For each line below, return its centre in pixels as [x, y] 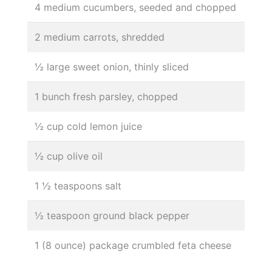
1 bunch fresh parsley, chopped [106, 96]
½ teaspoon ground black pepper [112, 215]
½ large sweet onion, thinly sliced [112, 66]
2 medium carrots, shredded [100, 37]
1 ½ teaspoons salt [78, 185]
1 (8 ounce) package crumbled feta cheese [133, 245]
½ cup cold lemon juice [88, 126]
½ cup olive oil [69, 156]
